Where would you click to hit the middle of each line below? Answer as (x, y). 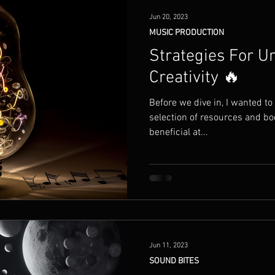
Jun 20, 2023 (168, 17)
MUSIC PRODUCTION (187, 33)
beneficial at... (200, 132)
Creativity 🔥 (195, 78)
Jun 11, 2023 (168, 246)
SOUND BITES (174, 261)
